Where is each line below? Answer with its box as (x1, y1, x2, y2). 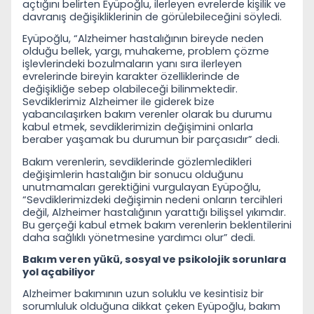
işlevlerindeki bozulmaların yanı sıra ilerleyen (22, 57, 242, 71)
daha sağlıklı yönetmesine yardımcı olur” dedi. (22, 230, 255, 245)
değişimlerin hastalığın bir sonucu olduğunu (22, 167, 243, 182)
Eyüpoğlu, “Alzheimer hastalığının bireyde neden (22, 32, 264, 46)
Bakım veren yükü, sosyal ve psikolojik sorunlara (22, 252, 286, 266)
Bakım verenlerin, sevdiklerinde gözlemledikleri (22, 154, 252, 169)
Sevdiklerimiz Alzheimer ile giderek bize (22, 95, 214, 109)
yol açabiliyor (22, 264, 95, 279)
